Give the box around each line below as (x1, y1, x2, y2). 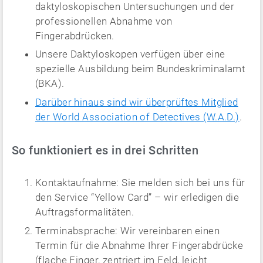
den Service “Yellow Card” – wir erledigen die (35, 191, 240, 203)
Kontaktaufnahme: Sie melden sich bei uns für (35, 176, 245, 188)
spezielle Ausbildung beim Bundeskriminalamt (35, 63, 245, 75)
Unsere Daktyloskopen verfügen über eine (35, 48, 225, 60)
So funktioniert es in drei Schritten (12, 143, 199, 157)
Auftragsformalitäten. (35, 205, 134, 218)
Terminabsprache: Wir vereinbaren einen (35, 224, 220, 237)
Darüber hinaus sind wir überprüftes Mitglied (35, 96, 238, 109)
